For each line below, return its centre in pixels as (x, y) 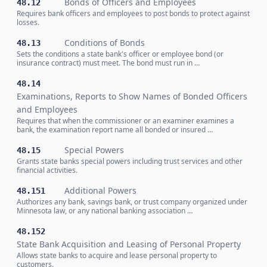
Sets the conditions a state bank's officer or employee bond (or (120, 54)
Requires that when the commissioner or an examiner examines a (125, 121)
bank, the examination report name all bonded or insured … (115, 130)
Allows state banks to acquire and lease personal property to (117, 255)
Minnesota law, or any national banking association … (105, 211)
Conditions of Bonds (105, 43)
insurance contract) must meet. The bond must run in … (108, 63)
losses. (28, 22)
